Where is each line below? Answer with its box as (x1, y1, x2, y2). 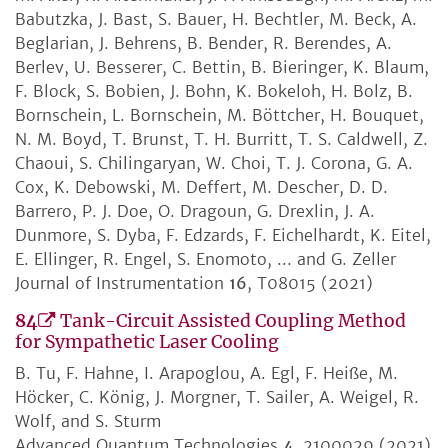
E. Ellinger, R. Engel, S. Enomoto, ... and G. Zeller (15, 249, 396, 270)
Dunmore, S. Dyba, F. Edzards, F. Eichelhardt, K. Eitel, (15, 225, 431, 246)
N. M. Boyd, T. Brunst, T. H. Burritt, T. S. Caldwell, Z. (15, 129, 428, 150)
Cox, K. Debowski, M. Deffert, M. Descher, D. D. (15, 177, 388, 198)
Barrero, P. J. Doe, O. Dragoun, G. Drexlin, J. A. (15, 201, 375, 222)
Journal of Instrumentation (15, 273, 229, 294)
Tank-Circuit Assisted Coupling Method (60, 310, 406, 333)
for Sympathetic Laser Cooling (15, 331, 279, 354)
